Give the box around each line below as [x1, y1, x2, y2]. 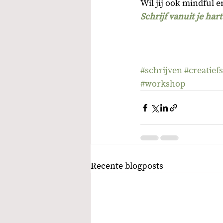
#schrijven [140, 65, 182, 77]
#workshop [140, 78, 186, 90]
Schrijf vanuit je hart [140, 11, 222, 23]
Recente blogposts [91, 160, 163, 172]
